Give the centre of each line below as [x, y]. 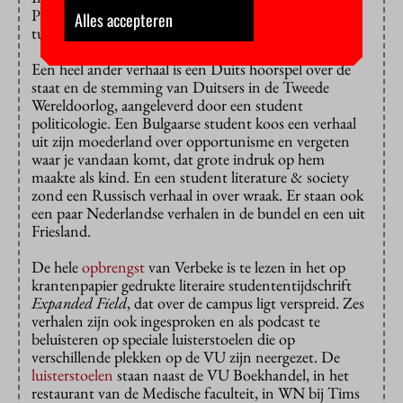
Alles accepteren [123, 20]
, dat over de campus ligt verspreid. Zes [246, 303]
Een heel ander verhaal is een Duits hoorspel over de [191, 69]
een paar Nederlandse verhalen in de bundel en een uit [198, 213]
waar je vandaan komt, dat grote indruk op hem [178, 159]
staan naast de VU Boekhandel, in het [231, 375]
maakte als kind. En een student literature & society [190, 177]
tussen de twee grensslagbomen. [130, 33]
